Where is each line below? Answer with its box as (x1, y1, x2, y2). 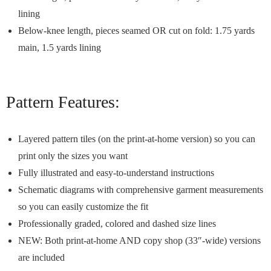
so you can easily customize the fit (18, 201, 148, 212)
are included (18, 252, 65, 263)
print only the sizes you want (18, 151, 128, 161)
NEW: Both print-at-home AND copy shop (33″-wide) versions (18, 235, 261, 246)
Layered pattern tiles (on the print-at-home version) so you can (18, 134, 255, 144)
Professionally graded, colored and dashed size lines (18, 218, 216, 229)
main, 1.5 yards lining (18, 42, 101, 53)
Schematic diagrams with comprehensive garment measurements (18, 184, 263, 195)
